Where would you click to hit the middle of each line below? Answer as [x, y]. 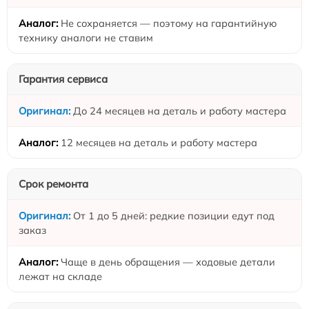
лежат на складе [60, 276]
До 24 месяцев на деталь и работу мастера [180, 111]
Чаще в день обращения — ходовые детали [168, 262]
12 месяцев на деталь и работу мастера [159, 142]
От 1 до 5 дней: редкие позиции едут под [174, 216]
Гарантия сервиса [63, 79]
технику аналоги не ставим [86, 38]
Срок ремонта [53, 184]
